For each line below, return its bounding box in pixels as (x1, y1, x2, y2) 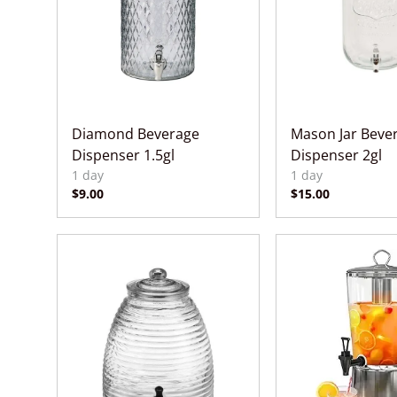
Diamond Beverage (72, 124, 199, 144)
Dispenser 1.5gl (72, 145, 175, 166)
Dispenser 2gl (290, 145, 382, 166)
